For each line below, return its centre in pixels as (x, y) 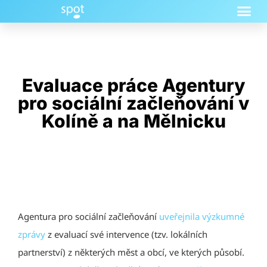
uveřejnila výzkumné (202, 216)
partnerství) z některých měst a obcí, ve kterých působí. (131, 252)
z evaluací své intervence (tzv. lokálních (126, 234)
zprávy (32, 234)
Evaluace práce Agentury (133, 85)
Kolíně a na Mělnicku (133, 121)
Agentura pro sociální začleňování (89, 216)
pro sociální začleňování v (133, 103)
